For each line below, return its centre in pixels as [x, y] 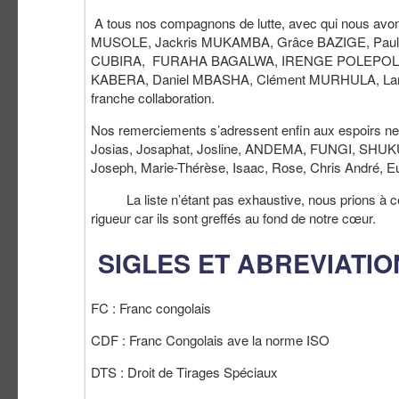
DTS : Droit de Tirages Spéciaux [184, 371]
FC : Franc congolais [151, 307]
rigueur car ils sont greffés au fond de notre [216, 217]
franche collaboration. [153, 97]
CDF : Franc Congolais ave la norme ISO [210, 339]
